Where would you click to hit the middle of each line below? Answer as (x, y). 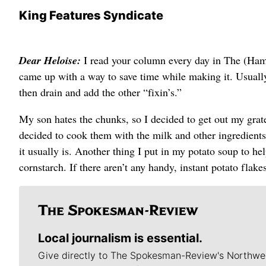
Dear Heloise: (51, 60)
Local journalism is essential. (120, 238)
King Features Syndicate (91, 15)
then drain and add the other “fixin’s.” (100, 92)
